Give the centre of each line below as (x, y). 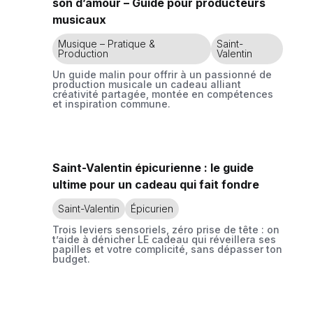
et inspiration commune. (111, 104)
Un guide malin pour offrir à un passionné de (162, 74)
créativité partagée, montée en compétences (163, 94)
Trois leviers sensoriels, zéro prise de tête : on (166, 230)
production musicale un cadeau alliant (147, 84)
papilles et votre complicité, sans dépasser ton (167, 249)
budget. (71, 259)
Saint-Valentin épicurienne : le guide (153, 168)
